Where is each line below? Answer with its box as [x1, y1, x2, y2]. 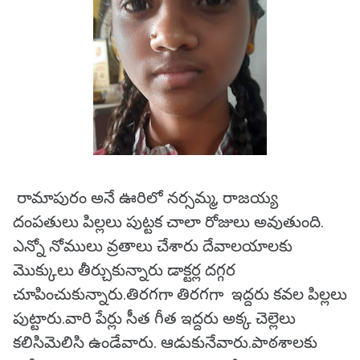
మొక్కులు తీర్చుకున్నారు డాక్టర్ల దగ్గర [13, 260, 235, 280]
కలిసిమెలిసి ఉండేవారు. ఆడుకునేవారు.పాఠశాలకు [13, 333, 317, 352]
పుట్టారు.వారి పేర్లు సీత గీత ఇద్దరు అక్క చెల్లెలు [13, 309, 296, 328]
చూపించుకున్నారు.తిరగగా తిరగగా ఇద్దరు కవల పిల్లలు [13, 284, 347, 304]
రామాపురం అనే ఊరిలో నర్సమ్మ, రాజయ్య [13, 188, 278, 207]
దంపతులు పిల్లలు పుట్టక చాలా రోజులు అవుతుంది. [13, 212, 324, 231]
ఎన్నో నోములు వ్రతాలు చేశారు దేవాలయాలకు [13, 236, 292, 256]
